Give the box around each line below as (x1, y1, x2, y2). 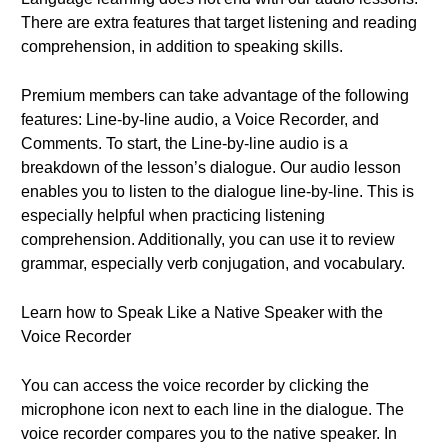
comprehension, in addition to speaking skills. (21, 38, 343, 55)
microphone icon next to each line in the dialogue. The (21, 401, 404, 418)
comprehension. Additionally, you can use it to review (21, 231, 395, 248)
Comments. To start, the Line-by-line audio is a (21, 135, 348, 152)
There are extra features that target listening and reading (21, 14, 417, 31)
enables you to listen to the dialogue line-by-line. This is (21, 183, 414, 200)
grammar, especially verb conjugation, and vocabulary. (21, 255, 405, 272)
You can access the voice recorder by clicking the (21, 377, 369, 394)
